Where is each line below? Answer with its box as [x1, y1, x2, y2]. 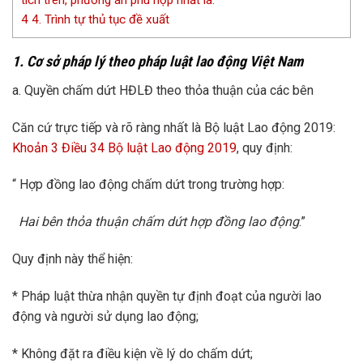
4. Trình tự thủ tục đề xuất [28, 11, 169, 27]
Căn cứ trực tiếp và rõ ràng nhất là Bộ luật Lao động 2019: [12, 119, 335, 135]
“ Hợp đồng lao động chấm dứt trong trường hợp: [12, 177, 284, 193]
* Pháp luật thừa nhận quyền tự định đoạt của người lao [12, 288, 322, 304]
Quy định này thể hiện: [12, 250, 133, 267]
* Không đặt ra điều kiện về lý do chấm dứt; [12, 345, 253, 361]
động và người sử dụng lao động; [12, 308, 199, 324]
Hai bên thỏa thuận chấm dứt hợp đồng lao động [12, 214, 299, 230]
